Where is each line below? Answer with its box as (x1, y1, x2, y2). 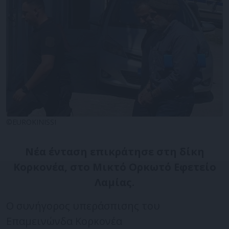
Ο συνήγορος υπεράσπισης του (6, 198, 160, 213)
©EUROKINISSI (6, 117, 56, 127)
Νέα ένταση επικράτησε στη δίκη (25, 144, 204, 158)
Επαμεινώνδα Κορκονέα (6, 214, 122, 228)
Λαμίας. (95, 175, 134, 189)
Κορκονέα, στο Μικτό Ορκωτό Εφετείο (13, 159, 216, 174)
